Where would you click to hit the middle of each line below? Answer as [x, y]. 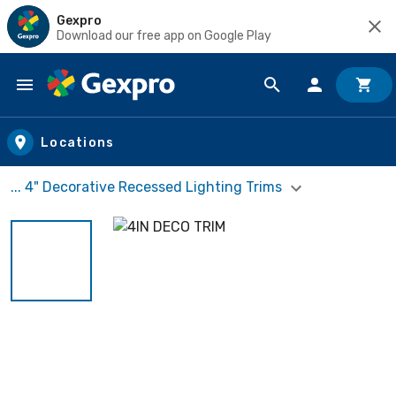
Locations [78, 142]
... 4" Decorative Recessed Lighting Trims [148, 187]
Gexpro [79, 20]
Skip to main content [93, 102]
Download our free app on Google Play [164, 35]
